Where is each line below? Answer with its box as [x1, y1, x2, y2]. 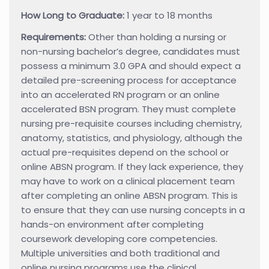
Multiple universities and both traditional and [21, 246, 220, 259]
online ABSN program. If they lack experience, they [21, 160, 243, 173]
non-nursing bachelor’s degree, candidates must [21, 44, 240, 58]
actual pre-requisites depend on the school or [21, 145, 229, 159]
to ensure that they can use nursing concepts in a [21, 203, 245, 216]
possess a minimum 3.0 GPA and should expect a [21, 59, 241, 72]
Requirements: [21, 30, 88, 43]
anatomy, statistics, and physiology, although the [21, 131, 243, 144]
